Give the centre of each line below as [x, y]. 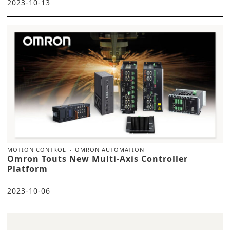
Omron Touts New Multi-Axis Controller [98, 159]
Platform [27, 169]
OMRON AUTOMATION [110, 150]
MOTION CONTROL [37, 150]
